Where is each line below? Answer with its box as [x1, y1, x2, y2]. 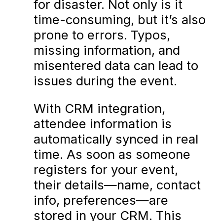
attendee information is [34, 116, 172, 132]
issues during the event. [34, 73, 178, 88]
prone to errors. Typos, [34, 27, 171, 42]
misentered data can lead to [34, 57, 199, 73]
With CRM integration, [34, 101, 166, 116]
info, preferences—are [34, 192, 169, 208]
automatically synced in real [34, 131, 199, 147]
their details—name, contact [34, 177, 201, 193]
